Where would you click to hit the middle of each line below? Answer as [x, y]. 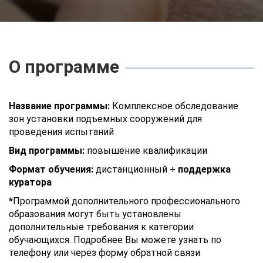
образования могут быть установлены [95, 214]
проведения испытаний [61, 132]
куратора [30, 182]
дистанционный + [136, 169]
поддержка [204, 169]
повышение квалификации [146, 151]
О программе [64, 67]
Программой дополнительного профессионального [127, 201]
